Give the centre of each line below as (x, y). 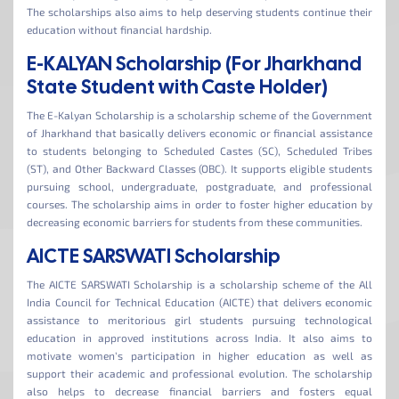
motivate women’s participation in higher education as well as (199, 355)
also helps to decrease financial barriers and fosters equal (199, 391)
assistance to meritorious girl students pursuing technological (199, 320)
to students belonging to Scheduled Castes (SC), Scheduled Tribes (199, 151)
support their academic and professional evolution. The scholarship (199, 373)
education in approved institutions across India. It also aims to (199, 338)
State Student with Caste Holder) (177, 87)
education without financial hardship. (119, 29)
